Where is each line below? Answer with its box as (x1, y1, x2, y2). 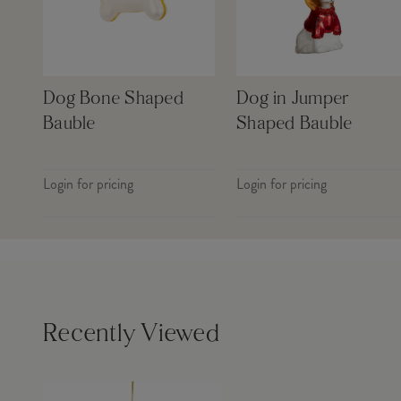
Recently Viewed (43, 323, 219, 348)
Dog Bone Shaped (43, 90, 183, 109)
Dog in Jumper (236, 90, 348, 109)
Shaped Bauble (236, 115, 353, 134)
